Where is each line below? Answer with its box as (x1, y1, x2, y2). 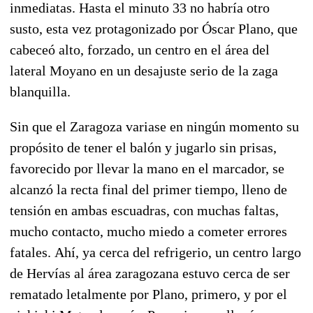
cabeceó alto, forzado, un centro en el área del (10, 41, 270, 57)
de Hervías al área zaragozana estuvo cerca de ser (10, 265, 290, 281)
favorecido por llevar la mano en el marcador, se (10, 160, 284, 176)
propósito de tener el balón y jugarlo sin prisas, (10, 139, 277, 155)
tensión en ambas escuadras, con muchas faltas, (10, 202, 279, 218)
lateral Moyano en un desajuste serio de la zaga (10, 62, 278, 78)
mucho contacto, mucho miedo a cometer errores (10, 223, 287, 239)
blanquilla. (10, 83, 71, 99)
